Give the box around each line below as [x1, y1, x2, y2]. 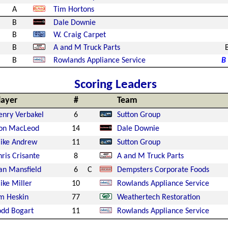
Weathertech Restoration [117, 193, 200, 202]
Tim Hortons [53, 6, 94, 14]
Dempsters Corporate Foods [117, 166, 209, 174]
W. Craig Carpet [53, 31, 106, 39]
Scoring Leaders [74, 78, 157, 91]
